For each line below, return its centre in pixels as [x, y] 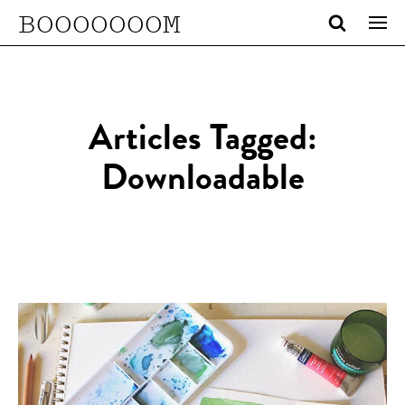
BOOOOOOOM [99, 22]
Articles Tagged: [202, 142]
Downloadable [202, 182]
